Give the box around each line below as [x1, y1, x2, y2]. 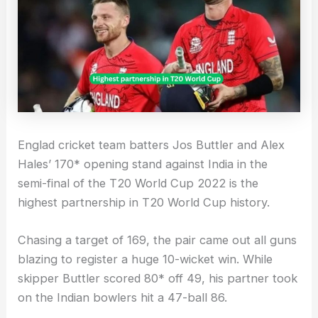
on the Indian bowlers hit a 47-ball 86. [18, 290, 228, 305]
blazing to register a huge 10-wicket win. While [18, 251, 273, 266]
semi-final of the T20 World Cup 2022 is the [18, 175, 259, 190]
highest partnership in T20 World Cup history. [18, 194, 270, 209]
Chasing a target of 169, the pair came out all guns [18, 232, 297, 247]
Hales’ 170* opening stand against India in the [18, 156, 268, 171]
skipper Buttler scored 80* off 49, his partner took [18, 270, 298, 285]
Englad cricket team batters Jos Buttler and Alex [18, 137, 285, 152]
